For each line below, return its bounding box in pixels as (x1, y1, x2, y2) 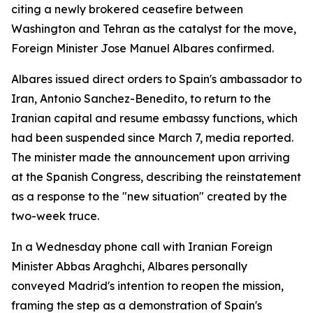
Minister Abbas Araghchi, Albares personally (11, 259, 247, 273)
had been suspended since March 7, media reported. (11, 131, 293, 145)
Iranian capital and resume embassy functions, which (11, 111, 298, 125)
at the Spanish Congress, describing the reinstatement (11, 170, 301, 184)
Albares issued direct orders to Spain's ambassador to (11, 72, 302, 86)
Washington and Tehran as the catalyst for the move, (11, 22, 296, 36)
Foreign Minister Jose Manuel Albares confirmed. (11, 41, 274, 55)
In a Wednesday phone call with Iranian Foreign (11, 240, 272, 254)
